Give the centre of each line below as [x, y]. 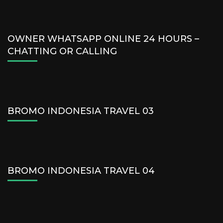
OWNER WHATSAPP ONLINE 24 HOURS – [103, 39]
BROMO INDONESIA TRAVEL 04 [81, 170]
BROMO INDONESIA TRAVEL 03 [81, 111]
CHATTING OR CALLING [62, 51]
